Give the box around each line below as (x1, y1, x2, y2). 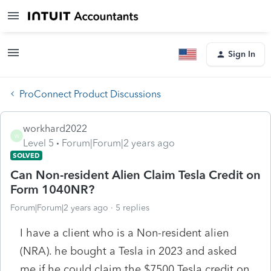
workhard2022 (23, 122, 87, 134)
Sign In (228, 49, 255, 59)
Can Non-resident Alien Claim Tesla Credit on (10, 167, 261, 182)
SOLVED (13, 151, 40, 160)
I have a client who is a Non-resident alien (20, 226, 229, 240)
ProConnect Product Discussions (19, 88, 161, 100)
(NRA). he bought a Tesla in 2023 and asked (20, 244, 237, 258)
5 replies (116, 202, 149, 213)
